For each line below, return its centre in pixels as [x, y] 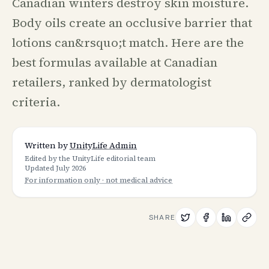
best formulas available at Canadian [115, 62]
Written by [46, 145]
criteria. [36, 102]
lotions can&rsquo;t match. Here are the [128, 43]
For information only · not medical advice [98, 180]
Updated [40, 168]
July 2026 [71, 168]
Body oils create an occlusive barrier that [132, 23]
